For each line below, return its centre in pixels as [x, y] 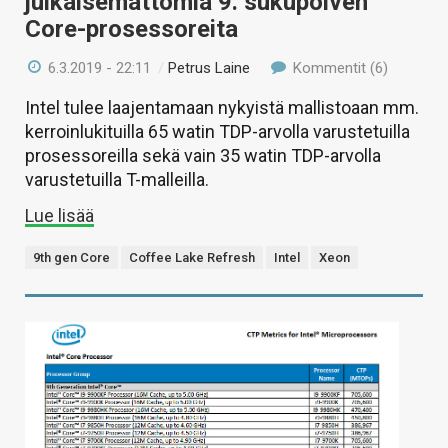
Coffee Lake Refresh [192, 258]
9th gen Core [71, 258]
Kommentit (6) [338, 68]
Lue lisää [59, 216]
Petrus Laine [209, 68]
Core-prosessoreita [131, 29]
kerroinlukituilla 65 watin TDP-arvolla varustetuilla [217, 132]
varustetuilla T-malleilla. [117, 180]
